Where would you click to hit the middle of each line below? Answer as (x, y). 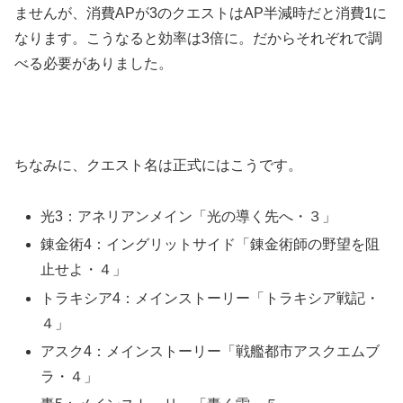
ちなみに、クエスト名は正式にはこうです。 (158, 166)
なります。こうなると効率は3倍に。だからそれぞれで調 (198, 38)
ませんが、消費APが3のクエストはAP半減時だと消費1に (201, 13)
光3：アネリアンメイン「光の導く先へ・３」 (189, 217)
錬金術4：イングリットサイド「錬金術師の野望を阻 (210, 245)
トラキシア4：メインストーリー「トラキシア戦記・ (210, 298)
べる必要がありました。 (94, 63)
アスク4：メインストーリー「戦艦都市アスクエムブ (210, 351)
